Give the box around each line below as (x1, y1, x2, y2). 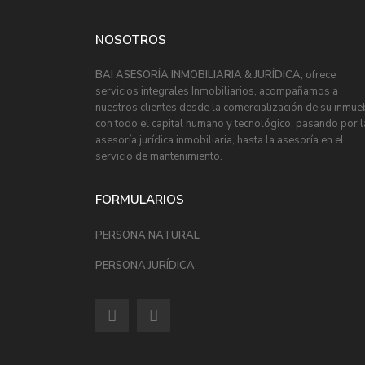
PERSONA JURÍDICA (95, 258, 195, 273)
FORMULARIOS (95, 191, 184, 208)
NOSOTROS (95, 32, 166, 48)
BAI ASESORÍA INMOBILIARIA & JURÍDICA (95, 68, 301, 82)
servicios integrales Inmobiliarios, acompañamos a (95, 84, 338, 99)
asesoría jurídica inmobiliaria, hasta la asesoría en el (95, 133, 344, 147)
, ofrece (301, 68, 336, 82)
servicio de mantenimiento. (95, 149, 222, 164)
